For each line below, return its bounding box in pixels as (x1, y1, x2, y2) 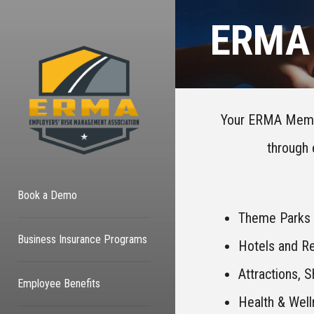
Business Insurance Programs (18, 233, 147, 246)
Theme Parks (238, 210, 310, 226)
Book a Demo (18, 189, 77, 202)
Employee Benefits (18, 277, 100, 290)
